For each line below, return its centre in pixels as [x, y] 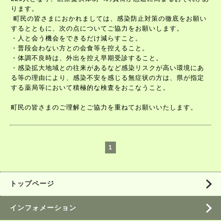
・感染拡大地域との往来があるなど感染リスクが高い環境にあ [108, 68]
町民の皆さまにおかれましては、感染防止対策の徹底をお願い [110, 19]
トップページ [32, 184]
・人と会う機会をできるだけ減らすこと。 [76, 38]
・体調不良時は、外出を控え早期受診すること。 [87, 58]
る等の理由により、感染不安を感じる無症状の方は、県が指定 [108, 78]
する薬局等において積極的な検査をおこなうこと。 [90, 88]
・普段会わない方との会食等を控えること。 [80, 48]
